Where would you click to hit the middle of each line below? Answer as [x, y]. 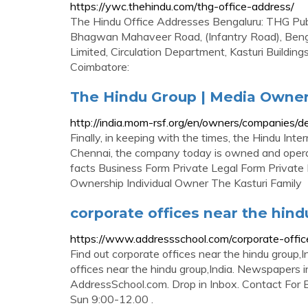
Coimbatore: [100, 67]
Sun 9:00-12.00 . [112, 299]
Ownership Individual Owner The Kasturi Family [186, 183]
